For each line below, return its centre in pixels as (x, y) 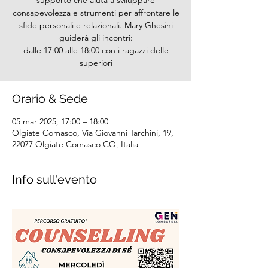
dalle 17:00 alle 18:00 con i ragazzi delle (96, 50)
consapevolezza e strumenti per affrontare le (96, 13)
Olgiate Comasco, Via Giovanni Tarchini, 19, (93, 133)
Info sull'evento (54, 179)
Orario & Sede (50, 99)
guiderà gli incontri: (96, 38)
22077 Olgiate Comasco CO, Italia (75, 144)
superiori (96, 63)
